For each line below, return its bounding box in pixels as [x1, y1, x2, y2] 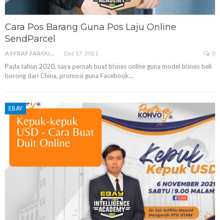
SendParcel [5, 33, 55, 44]
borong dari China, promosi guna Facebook [5, 71, 129, 80]
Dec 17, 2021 [64, 49, 98, 57]
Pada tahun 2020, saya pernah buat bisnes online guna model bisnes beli [5, 62, 212, 70]
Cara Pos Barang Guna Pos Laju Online [5, 21, 176, 32]
